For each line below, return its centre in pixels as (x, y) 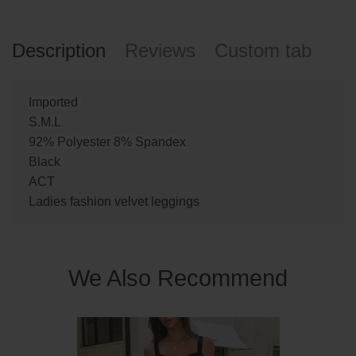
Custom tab (263, 51)
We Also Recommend (178, 279)
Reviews (160, 51)
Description (59, 51)
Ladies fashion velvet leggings (114, 202)
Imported (55, 103)
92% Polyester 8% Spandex (107, 142)
